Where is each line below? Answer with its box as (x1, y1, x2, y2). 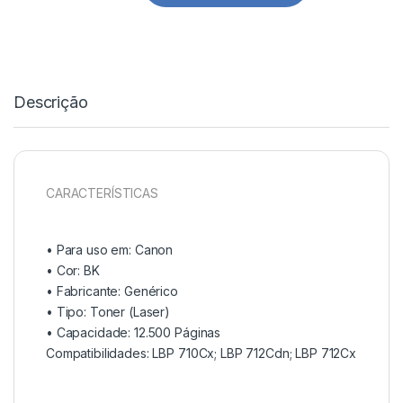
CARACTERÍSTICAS (46, 184, 158, 201)
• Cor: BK (46, 262, 100, 278)
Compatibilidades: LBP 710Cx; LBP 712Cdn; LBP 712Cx (46, 345, 356, 361)
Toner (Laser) (89, 303, 171, 319)
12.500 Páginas (134, 324, 221, 340)
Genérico (124, 282, 178, 299)
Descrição (13, 92, 88, 112)
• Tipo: (46, 303, 90, 319)
